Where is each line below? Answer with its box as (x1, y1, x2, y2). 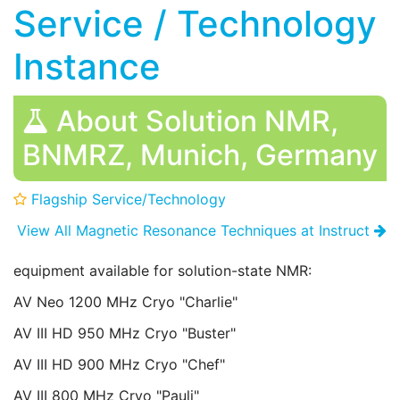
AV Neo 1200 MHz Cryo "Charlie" (13, 293, 327, 311)
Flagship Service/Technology (27, 190, 226, 208)
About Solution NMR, (49, 104, 338, 138)
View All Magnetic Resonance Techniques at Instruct (17, 221, 374, 239)
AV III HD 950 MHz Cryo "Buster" (13, 324, 370, 342)
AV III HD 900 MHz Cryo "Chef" (13, 355, 372, 373)
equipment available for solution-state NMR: (13, 262, 312, 279)
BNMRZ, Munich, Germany (22, 137, 378, 172)
